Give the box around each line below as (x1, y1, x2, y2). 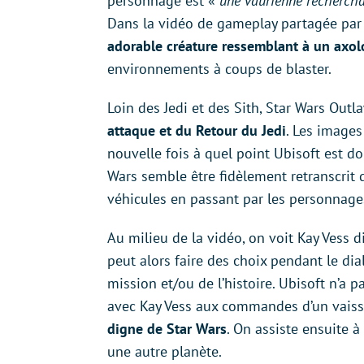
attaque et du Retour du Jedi (107, 121, 286, 141)
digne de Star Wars (107, 319, 227, 339)
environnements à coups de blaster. (107, 59, 331, 79)
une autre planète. (107, 342, 222, 362)
